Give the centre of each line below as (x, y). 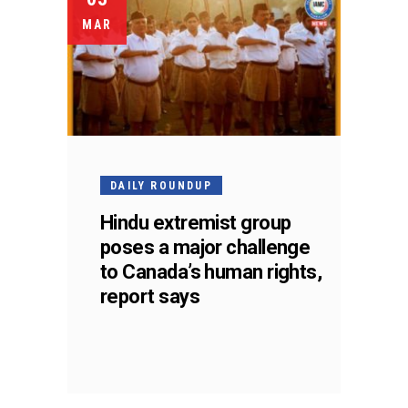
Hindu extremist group (196, 222)
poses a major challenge (205, 247)
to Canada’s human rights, (211, 271)
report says (150, 296)
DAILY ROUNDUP (162, 185)
